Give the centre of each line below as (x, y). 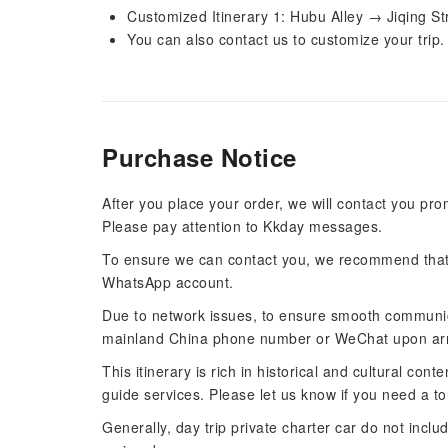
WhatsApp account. (168, 282)
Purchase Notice (199, 157)
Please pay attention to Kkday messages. (242, 226)
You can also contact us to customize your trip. (286, 39)
